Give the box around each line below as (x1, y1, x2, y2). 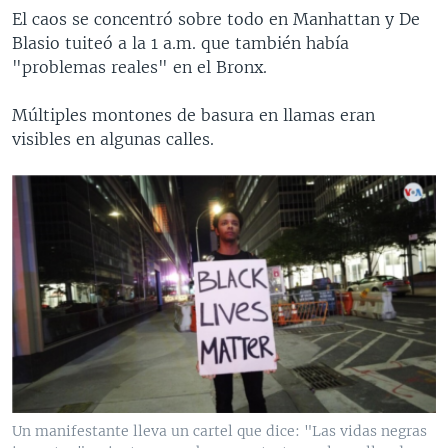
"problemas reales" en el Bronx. (12, 57, 267, 78)
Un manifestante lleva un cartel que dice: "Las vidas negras (12, 422, 427, 441)
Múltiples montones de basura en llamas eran (12, 105, 375, 126)
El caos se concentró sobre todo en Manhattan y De (12, 9, 420, 30)
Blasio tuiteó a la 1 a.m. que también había (12, 33, 349, 54)
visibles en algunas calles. (12, 129, 214, 150)
